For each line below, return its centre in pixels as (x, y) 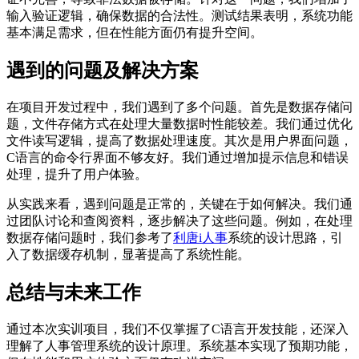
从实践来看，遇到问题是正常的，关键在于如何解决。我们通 (179, 204)
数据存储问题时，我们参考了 (90, 237)
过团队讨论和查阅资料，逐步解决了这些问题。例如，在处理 (179, 220)
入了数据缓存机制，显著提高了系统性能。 (128, 254)
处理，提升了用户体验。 (77, 174)
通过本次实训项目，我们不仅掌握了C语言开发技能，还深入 (177, 329)
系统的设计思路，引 (285, 237)
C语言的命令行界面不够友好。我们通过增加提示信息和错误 (177, 157)
